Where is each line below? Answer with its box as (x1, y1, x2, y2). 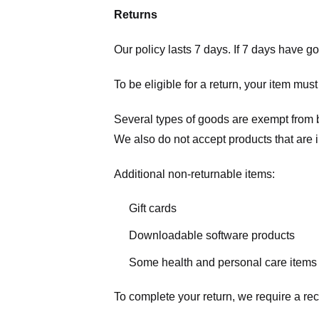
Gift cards (128, 202, 177, 215)
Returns (114, 9, 157, 21)
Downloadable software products (128, 229, 295, 241)
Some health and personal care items (128, 256, 317, 268)
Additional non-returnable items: (114, 167, 275, 180)
